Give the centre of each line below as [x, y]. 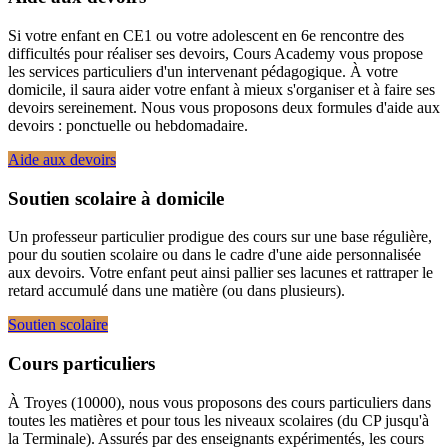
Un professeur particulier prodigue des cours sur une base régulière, [220, 237]
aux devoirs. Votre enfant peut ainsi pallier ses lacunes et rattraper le [220, 273]
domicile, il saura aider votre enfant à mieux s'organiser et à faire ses [221, 89]
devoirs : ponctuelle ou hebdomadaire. [128, 125]
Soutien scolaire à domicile [116, 198]
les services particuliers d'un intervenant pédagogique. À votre [203, 71]
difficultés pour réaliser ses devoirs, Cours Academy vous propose [215, 53]
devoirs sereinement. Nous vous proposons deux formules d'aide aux [224, 107]
